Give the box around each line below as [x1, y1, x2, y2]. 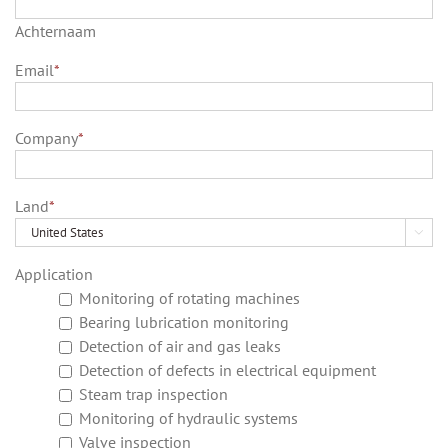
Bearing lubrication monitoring [78, 312, 289, 333]
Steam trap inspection [78, 384, 228, 405]
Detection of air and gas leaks [78, 336, 281, 357]
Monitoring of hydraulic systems [78, 408, 298, 429]
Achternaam [14, 21, 96, 42]
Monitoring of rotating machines [78, 288, 300, 309]
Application [14, 264, 93, 285]
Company [14, 128, 78, 149]
